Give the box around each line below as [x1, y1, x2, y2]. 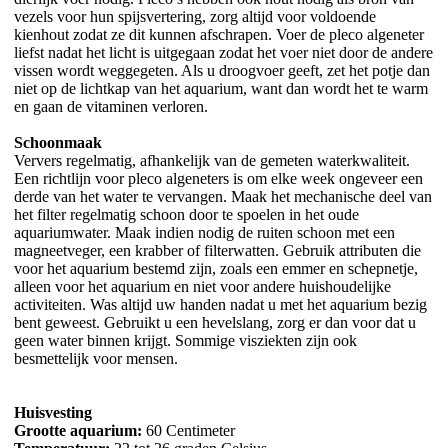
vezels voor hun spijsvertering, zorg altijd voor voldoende [14, 7, 376, 25]
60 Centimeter [146, 421, 235, 439]
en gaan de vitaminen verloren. [14, 97, 208, 115]
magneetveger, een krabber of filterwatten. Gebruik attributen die [14, 241, 421, 259]
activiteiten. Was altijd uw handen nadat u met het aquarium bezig [14, 295, 427, 313]
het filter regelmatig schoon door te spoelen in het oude [14, 205, 359, 223]
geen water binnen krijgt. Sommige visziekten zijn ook [14, 331, 357, 349]
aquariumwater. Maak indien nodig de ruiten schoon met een [14, 223, 395, 241]
